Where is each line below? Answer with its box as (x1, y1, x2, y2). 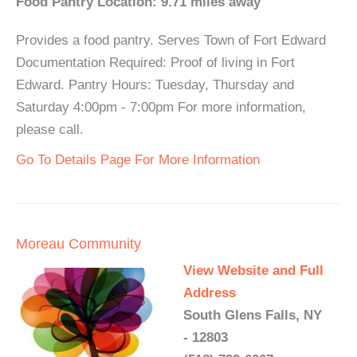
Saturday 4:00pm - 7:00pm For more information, (16, 100, 306, 115)
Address (183, 285, 236, 300)
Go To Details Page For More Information (16, 152, 260, 167)
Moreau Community (16, 236, 141, 252)
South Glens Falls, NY (183, 308, 322, 323)
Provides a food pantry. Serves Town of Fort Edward (16, 33, 326, 48)
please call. (16, 122, 84, 137)
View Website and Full (183, 263, 324, 278)
